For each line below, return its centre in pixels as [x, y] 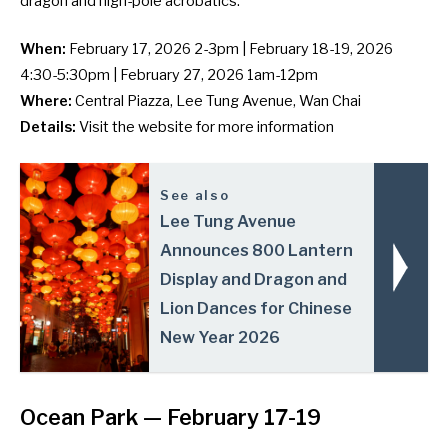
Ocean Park [79, 416]
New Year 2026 [220, 337]
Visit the [108, 127]
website [165, 127]
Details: [49, 127]
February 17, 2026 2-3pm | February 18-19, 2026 [231, 49]
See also [195, 194]
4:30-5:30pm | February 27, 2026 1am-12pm [169, 75]
